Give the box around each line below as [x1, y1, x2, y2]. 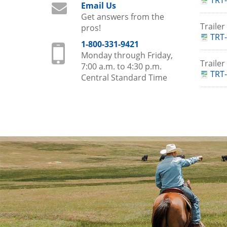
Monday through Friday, [81, 50, 173, 61]
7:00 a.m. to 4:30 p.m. [81, 61, 162, 72]
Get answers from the [81, 11, 164, 22]
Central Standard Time [81, 72, 167, 83]
